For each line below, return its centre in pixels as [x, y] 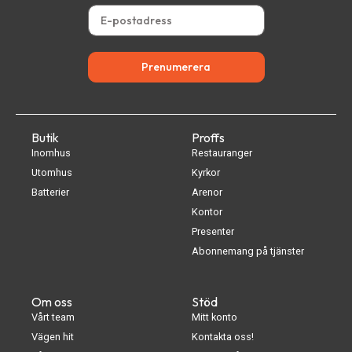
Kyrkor [206, 172]
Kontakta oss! [223, 336]
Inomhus [51, 152]
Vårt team [53, 317]
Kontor [207, 211]
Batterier [50, 192]
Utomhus [52, 172]
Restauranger [222, 152]
